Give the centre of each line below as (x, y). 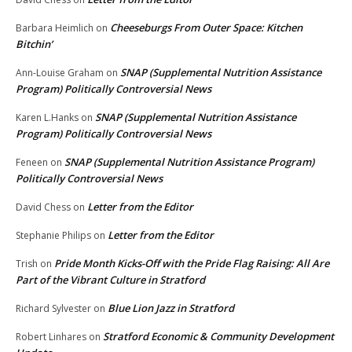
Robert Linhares (51, 337)
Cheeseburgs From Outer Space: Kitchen (206, 28)
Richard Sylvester (53, 309)
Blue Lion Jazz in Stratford (171, 308)
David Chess (43, 207)
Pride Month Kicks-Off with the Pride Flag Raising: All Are (192, 264)
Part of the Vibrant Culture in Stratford (110, 280)
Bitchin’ (34, 44)
